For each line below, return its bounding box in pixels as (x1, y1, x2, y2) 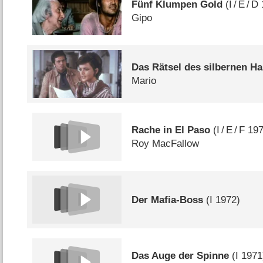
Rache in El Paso (131, 124, 211, 136)
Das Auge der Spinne (131, 249, 230, 261)
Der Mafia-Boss (131, 194, 204, 205)
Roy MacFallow (131, 138, 200, 150)
